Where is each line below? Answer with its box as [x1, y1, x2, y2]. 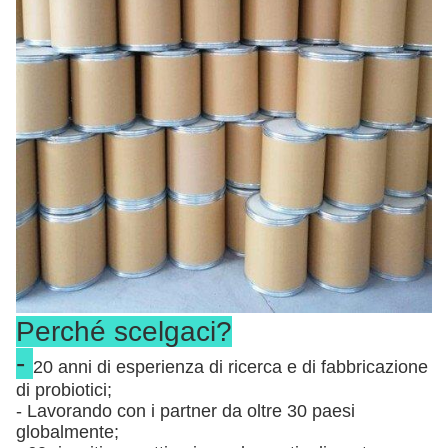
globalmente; [16, 422, 119, 442]
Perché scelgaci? [16, 316, 232, 347]
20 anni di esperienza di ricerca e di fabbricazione [33, 357, 428, 377]
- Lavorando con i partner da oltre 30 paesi [16, 401, 355, 421]
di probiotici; [16, 380, 112, 400]
